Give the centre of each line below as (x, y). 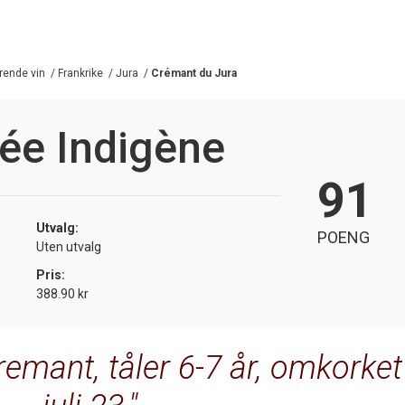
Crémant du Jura (194, 73)
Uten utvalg (69, 246)
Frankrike (80, 73)
